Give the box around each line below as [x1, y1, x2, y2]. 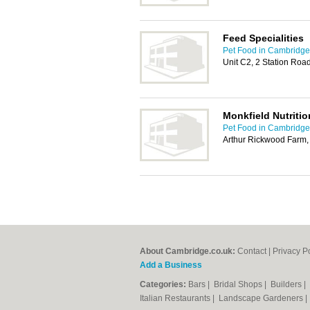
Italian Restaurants [140, 293, 212, 303]
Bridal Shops [214, 280, 264, 289]
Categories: [140, 280, 186, 289]
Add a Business [140, 260, 202, 270]
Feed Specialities [223, 33, 304, 44]
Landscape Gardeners [219, 293, 305, 303]
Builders [271, 280, 304, 289]
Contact [237, 246, 266, 256]
